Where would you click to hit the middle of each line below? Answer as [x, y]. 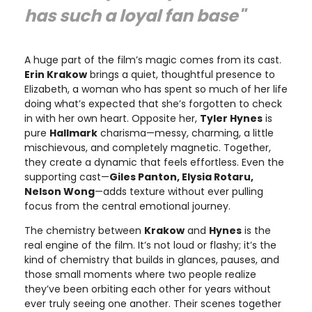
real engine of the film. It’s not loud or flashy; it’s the [150, 245]
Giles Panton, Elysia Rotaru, [181, 177]
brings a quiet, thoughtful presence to [181, 74]
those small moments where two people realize [140, 274]
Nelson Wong [60, 191]
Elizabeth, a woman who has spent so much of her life [156, 89]
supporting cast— [67, 177]
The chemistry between [84, 230]
